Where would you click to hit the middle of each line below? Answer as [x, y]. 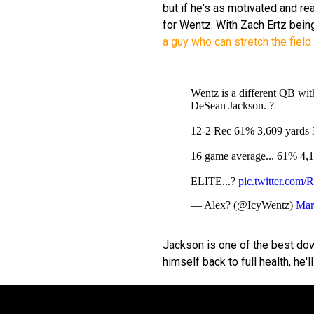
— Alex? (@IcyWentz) [243, 205]
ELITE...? [214, 181]
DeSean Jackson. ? [232, 105]
